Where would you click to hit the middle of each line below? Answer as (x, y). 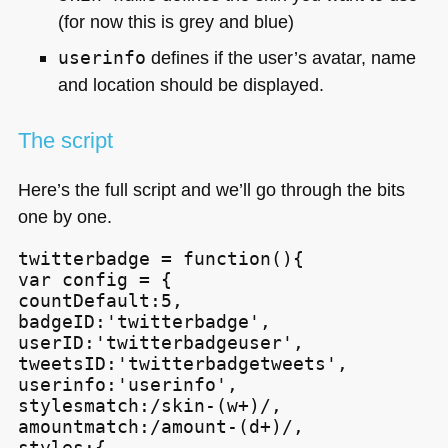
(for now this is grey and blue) (175, 21)
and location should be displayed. (190, 84)
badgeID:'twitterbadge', (144, 322)
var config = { (94, 280)
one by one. (64, 217)
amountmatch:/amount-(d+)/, (160, 427)
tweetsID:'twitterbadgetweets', (182, 364)
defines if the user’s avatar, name (280, 57)
